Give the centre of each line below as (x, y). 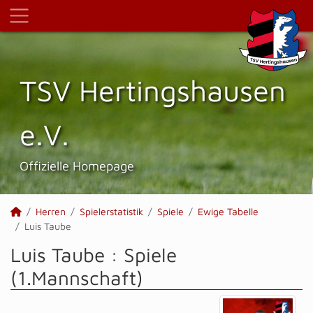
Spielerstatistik (111, 211)
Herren (51, 211)
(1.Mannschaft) (77, 278)
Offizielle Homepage (77, 166)
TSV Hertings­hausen (153, 90)
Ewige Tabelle (228, 211)
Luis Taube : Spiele (94, 255)
